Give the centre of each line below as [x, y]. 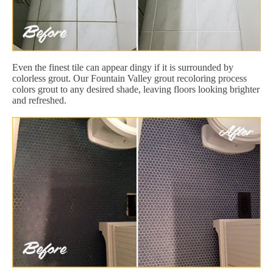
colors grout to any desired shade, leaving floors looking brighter [136, 89]
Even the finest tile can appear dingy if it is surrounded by [123, 67]
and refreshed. [39, 100]
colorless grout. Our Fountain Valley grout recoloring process [129, 78]
